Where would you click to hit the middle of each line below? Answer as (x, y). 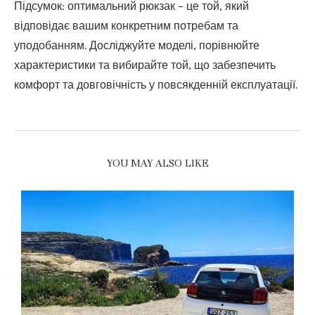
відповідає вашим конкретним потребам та (126, 26)
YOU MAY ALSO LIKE (157, 163)
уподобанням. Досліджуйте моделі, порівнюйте (137, 45)
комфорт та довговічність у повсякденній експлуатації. (156, 85)
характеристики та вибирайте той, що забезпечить (145, 65)
